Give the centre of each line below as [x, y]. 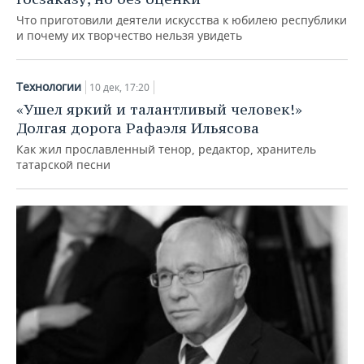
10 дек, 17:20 [119, 87]
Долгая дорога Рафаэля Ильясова [138, 128]
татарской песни [63, 164]
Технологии [49, 86]
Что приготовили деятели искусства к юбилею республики [182, 19]
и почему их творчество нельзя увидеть [129, 35]
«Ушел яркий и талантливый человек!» [159, 109]
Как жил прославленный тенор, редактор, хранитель [166, 149]
